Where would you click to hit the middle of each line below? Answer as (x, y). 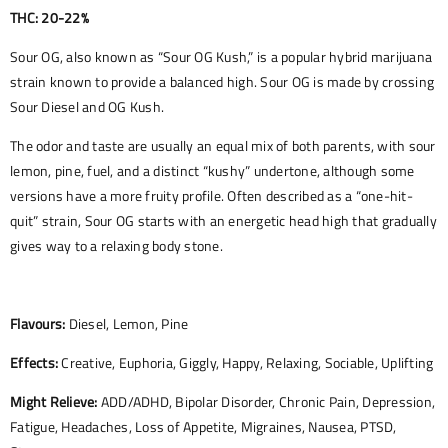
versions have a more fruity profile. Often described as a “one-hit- (211, 196)
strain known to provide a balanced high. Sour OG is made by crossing (222, 82)
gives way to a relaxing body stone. (116, 246)
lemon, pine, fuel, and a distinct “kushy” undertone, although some (212, 171)
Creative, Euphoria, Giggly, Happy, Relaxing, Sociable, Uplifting (246, 363)
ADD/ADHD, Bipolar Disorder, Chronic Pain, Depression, (266, 402)
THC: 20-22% (49, 18)
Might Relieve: (54, 402)
